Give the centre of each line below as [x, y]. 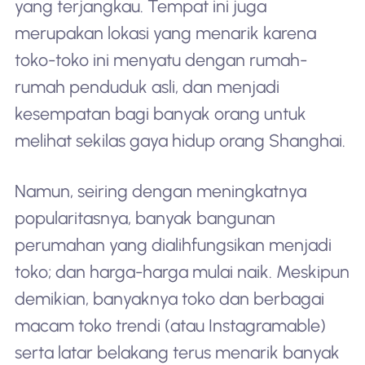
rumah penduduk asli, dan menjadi [147, 87]
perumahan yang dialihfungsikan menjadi [173, 245]
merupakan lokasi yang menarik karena [165, 33]
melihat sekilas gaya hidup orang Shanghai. [180, 141]
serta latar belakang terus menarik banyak [177, 353]
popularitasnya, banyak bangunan [145, 218]
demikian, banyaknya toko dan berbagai [169, 299]
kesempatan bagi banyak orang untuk [160, 114]
